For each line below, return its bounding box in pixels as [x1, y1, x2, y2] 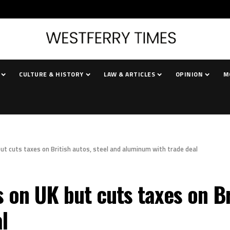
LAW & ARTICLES [104, 69, 156, 79]
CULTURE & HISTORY [19, 69, 84, 79]
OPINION [175, 69, 203, 79]
